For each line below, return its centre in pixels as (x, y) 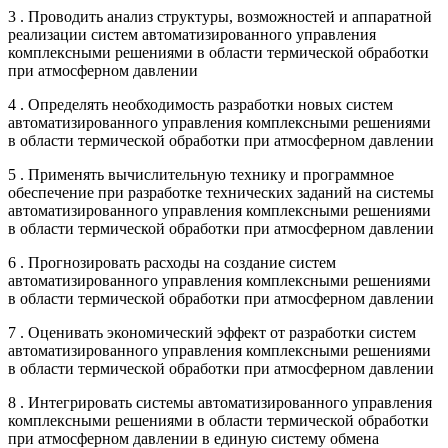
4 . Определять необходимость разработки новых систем (200, 104)
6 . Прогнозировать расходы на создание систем (172, 262)
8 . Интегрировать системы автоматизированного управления (220, 402)
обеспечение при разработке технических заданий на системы (221, 192)
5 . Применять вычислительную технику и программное (201, 174)
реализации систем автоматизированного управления (192, 34)
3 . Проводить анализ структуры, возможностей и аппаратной (220, 16)
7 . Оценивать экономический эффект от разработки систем (212, 332)
